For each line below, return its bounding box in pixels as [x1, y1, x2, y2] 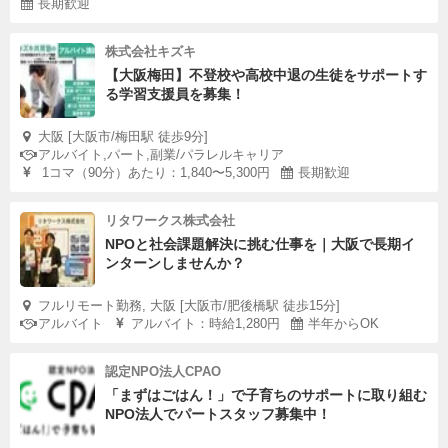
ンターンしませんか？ [105, 255, 245, 271]
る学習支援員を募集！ [105, 86, 245, 102]
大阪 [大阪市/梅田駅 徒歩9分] [38, 129, 208, 144]
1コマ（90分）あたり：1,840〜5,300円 [38, 165, 270, 180]
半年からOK [308, 316, 379, 331]
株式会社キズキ [105, 44, 196, 59]
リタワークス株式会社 [105, 213, 235, 228]
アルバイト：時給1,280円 [131, 316, 280, 331]
